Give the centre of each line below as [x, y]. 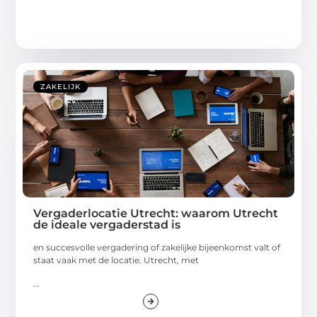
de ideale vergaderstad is [107, 225]
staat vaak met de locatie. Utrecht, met [116, 260]
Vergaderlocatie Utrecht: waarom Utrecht [156, 214]
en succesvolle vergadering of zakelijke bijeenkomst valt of [157, 248]
